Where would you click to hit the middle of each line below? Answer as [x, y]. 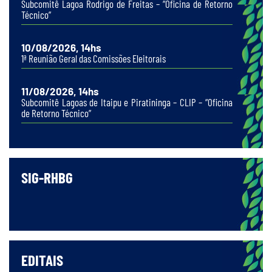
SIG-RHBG [47, 178]
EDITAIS [42, 260]
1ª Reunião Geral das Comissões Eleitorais [93, 59]
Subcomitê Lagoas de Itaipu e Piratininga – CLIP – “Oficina [127, 102]
